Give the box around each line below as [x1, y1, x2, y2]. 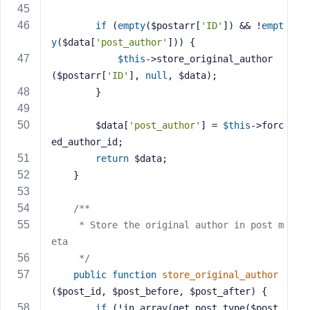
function [112, 269, 156, 280]
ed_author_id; [51, 136, 123, 147]
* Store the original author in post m [51, 219, 79, 230]
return [95, 153, 129, 164]
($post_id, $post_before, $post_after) [51, 286, 256, 297]
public [73, 269, 107, 280]
